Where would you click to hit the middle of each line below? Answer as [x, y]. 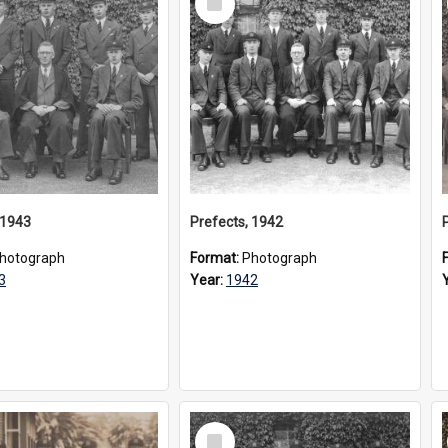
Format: [216, 258]
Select [220, 430]
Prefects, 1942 [236, 222]
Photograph [279, 258]
